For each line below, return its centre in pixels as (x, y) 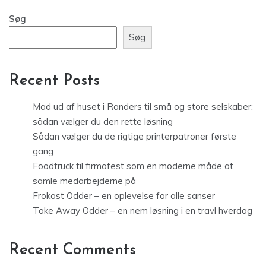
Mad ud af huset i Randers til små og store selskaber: (143, 106)
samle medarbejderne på (84, 180)
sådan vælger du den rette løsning (103, 121)
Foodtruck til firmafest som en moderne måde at (133, 166)
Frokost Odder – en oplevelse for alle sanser (124, 195)
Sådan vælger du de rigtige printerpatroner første (134, 136)
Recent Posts (54, 81)
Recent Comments (72, 250)
